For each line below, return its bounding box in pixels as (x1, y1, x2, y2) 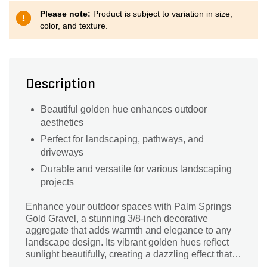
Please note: (40, 9, 93, 18)
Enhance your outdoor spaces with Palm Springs (26, 201, 231, 212)
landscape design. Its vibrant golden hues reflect (26, 237, 229, 247)
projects (41, 177, 74, 187)
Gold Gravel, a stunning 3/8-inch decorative (26, 213, 208, 223)
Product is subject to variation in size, (93, 9, 232, 18)
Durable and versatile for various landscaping (41, 164, 232, 174)
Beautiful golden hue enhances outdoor (41, 104, 207, 114)
